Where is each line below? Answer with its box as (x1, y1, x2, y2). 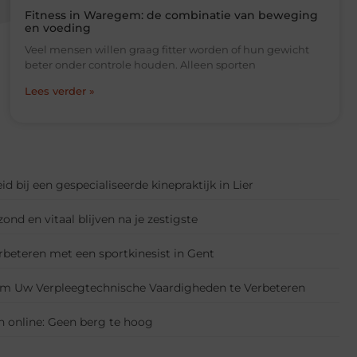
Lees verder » (24, 84, 95, 98)
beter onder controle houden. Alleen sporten (24, 58, 256, 72)
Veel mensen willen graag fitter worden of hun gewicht (24, 43, 309, 57)
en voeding (24, 21, 91, 36)
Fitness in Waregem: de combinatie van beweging (24, 8, 318, 23)
